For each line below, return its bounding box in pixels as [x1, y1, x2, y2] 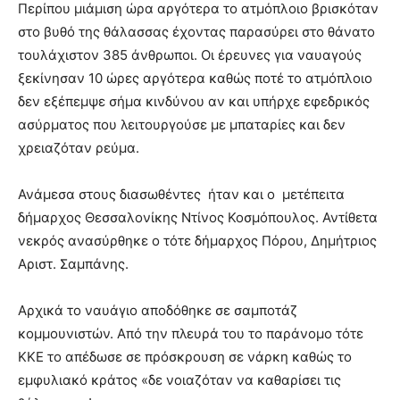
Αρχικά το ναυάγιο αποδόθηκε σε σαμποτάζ [18, 302, 297, 320]
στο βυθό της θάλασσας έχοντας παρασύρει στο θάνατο [18, 23, 375, 41]
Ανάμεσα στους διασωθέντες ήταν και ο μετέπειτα [18, 186, 345, 204]
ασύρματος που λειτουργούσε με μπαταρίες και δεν [18, 116, 346, 134]
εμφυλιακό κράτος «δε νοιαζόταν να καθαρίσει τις [18, 371, 341, 389]
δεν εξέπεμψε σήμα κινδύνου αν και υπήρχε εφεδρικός [18, 93, 370, 111]
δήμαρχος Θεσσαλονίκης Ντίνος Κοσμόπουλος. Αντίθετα [18, 209, 378, 227]
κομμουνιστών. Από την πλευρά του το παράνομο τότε [18, 325, 363, 343]
